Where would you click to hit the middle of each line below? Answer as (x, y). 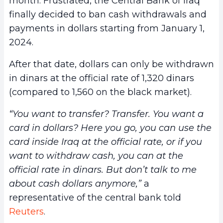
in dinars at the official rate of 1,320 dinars (102, 78)
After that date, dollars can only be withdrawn (111, 64)
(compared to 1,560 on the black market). (100, 92)
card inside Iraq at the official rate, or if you (106, 142)
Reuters (26, 211)
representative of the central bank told (95, 197)
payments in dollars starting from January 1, (107, 28)
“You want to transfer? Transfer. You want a (106, 114)
